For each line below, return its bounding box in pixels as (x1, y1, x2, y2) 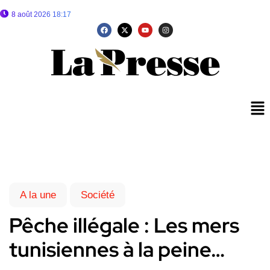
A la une (20, 189, 56, 201)
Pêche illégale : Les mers (9, 212, 239, 239)
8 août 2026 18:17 (11, 10, 71, 19)
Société (81, 189, 115, 201)
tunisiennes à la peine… (9, 236, 225, 263)
